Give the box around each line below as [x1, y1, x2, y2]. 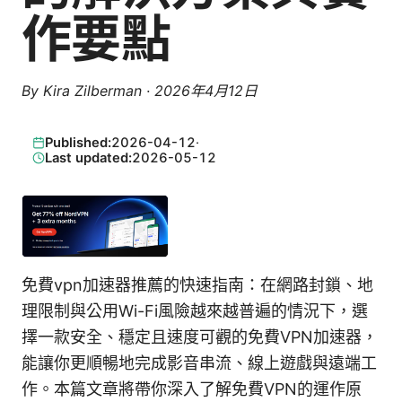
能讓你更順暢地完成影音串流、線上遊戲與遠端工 [22, 353, 377, 372]
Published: [44, 134, 111, 151]
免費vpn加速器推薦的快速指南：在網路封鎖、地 [22, 275, 373, 294]
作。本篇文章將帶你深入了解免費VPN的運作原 [22, 379, 362, 398]
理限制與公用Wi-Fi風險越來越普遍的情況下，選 [22, 301, 368, 320]
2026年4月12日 [154, 82, 258, 100]
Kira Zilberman [43, 82, 142, 100]
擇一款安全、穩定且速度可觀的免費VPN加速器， [22, 327, 378, 346]
